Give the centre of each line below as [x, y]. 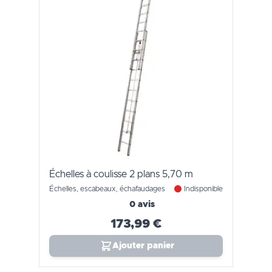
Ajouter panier [143, 246]
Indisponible [203, 189]
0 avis [142, 205]
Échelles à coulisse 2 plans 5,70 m [121, 174]
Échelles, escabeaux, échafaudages [107, 189]
